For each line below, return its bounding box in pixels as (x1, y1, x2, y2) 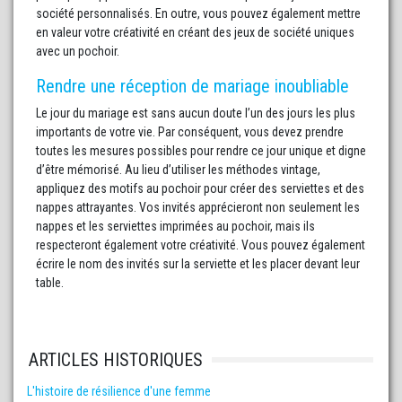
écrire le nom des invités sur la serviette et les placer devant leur (36, 257, 360, 272)
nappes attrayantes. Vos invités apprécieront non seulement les (36, 200, 360, 215)
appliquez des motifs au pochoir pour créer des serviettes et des (36, 181, 364, 197)
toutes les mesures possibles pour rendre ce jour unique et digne (36, 144, 366, 159)
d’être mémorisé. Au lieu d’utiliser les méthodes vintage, (36, 162, 320, 178)
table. (36, 275, 64, 291)
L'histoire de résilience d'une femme (27, 384, 211, 399)
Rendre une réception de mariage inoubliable (36, 75, 349, 98)
